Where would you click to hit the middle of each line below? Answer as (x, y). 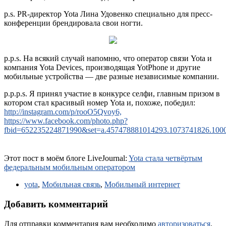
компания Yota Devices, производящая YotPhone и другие (102, 68)
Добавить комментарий (56, 204)
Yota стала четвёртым (165, 158)
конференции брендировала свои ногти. (73, 23)
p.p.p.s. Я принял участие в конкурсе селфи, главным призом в (112, 94)
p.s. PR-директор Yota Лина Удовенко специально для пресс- (108, 14)
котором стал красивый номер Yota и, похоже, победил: (100, 103)
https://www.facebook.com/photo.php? (66, 121)
